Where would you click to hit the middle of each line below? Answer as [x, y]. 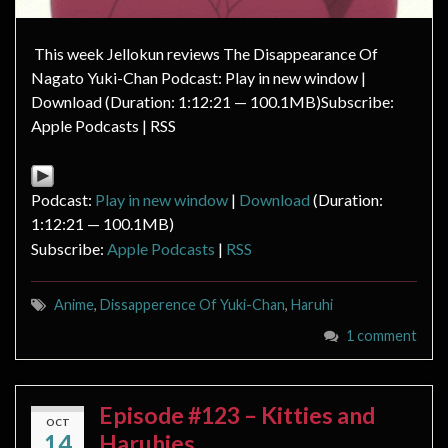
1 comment [381, 335]
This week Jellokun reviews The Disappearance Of [204, 53]
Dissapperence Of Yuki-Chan [192, 304]
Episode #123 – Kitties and [237, 414]
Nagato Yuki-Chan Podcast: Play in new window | [198, 77]
